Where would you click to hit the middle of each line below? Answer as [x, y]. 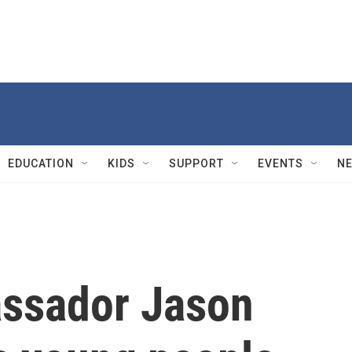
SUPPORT [196, 163]
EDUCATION [41, 163]
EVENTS [280, 163]
